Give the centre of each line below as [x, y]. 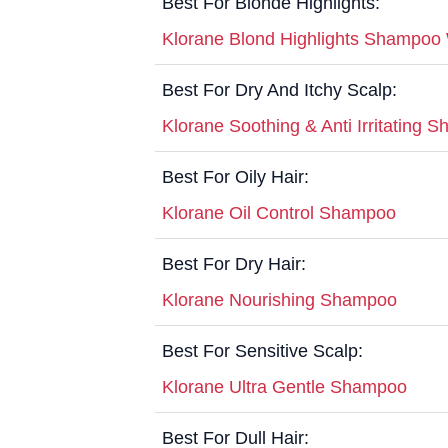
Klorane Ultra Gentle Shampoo [284, 386]
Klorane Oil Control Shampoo [279, 212]
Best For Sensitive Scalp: [262, 350]
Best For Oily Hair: [235, 176]
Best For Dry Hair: [234, 263]
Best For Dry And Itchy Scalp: [279, 89]
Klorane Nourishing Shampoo [279, 299]
